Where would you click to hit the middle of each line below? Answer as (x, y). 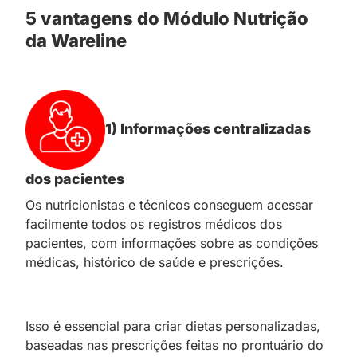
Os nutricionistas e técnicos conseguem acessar (169, 204)
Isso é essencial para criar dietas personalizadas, (173, 326)
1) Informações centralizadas (208, 128)
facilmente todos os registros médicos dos (154, 224)
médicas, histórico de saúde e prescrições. (155, 262)
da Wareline (76, 40)
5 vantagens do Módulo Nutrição (167, 18)
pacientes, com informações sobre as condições (172, 243)
